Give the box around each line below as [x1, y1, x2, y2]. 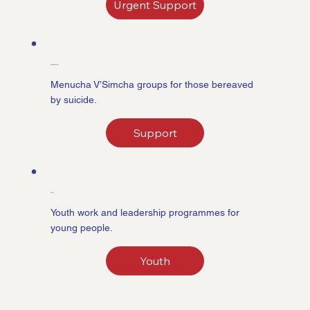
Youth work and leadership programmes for [51, 206, 240, 218]
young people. [51, 221, 113, 233]
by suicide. [51, 93, 98, 105]
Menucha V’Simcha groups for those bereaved [51, 78, 254, 90]
